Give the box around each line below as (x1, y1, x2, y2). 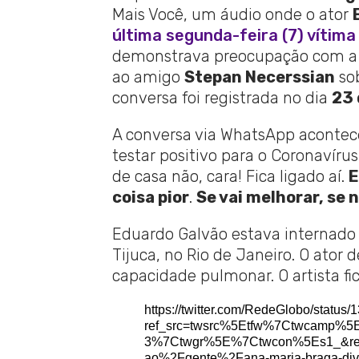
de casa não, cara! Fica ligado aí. (111, 166, 349, 186)
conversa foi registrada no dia (111, 87, 332, 107)
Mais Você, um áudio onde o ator (111, 4, 353, 24)
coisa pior (111, 187, 189, 207)
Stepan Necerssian (184, 67, 335, 87)
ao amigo (111, 67, 184, 87)
